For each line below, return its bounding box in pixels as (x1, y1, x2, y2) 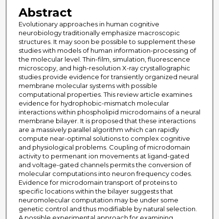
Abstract (18, 5, 72, 20)
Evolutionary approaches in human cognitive (18, 20, 159, 28)
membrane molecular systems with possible (18, 82, 157, 90)
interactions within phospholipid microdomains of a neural (18, 108, 200, 116)
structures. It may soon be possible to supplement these (18, 38, 196, 46)
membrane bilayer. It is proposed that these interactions (18, 117, 196, 125)
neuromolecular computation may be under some (18, 196, 178, 204)
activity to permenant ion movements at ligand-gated (18, 152, 189, 160)
